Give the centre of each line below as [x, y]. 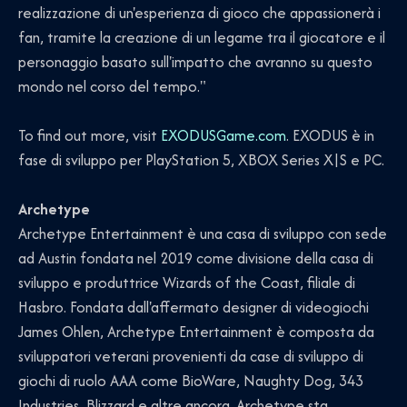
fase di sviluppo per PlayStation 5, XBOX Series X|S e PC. [201, 160]
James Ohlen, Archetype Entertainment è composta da [196, 332]
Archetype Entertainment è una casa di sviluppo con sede [203, 234]
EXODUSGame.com [223, 136]
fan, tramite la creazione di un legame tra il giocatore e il [202, 37]
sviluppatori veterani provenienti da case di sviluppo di [191, 357]
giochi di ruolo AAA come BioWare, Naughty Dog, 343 [191, 381]
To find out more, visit [89, 136]
